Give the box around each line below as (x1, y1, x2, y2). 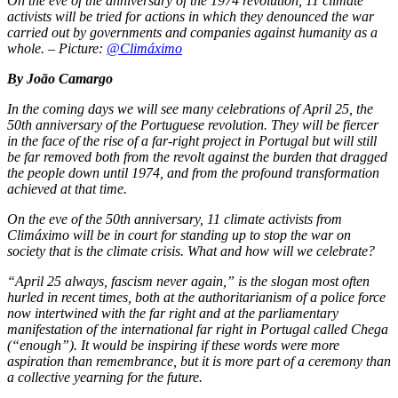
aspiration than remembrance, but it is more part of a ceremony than (7, 354, 391, 370)
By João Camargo (7, 71, 113, 87)
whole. (7, 41, 48, 57)
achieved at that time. (7, 181, 127, 197)
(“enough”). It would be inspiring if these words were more (7, 338, 339, 354)
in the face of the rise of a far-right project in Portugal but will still (7, 133, 377, 149)
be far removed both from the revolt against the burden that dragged (7, 149, 387, 165)
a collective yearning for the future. (7, 370, 203, 386)
